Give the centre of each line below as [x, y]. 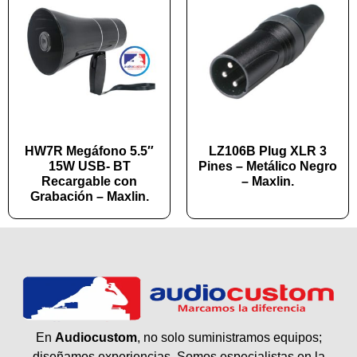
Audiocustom [96, 338]
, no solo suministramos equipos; [229, 338]
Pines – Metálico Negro [268, 167]
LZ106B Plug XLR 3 [268, 151]
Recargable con [89, 182]
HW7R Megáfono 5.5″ [89, 151]
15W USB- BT [89, 167]
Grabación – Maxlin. [89, 197]
